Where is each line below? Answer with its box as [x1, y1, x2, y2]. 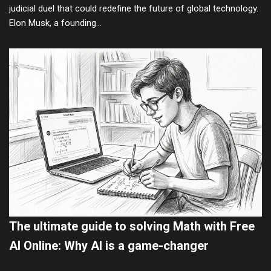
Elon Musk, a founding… [9, 17, 104, 28]
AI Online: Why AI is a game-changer [9, 238, 209, 253]
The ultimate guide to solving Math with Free [9, 219, 255, 234]
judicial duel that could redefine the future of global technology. [9, 2, 258, 14]
